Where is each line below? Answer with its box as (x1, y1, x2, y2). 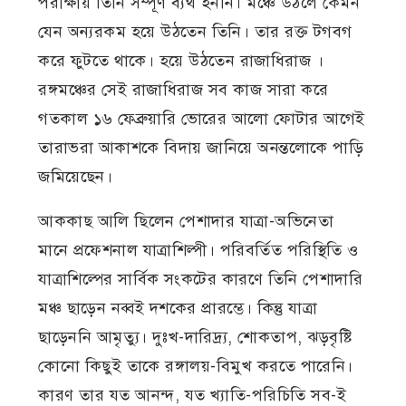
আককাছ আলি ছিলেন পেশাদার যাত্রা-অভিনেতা (38, 211, 334, 232)
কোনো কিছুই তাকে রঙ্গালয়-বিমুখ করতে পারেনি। (38, 356, 353, 377)
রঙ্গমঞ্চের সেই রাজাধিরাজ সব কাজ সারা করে (38, 80, 329, 101)
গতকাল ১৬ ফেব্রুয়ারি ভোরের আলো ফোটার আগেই (38, 109, 365, 130)
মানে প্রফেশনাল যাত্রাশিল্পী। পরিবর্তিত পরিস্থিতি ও (38, 240, 359, 261)
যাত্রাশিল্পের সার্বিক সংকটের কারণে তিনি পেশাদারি (38, 269, 363, 290)
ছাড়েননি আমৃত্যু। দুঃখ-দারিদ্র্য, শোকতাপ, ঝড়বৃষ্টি (38, 327, 353, 348)
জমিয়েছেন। (38, 167, 113, 188)
